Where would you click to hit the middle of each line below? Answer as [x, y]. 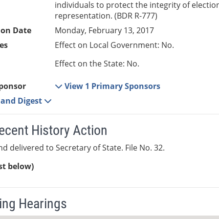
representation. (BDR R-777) [106, 16]
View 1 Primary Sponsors [113, 86]
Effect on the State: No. [97, 64]
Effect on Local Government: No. [115, 45]
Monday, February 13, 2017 [105, 31]
